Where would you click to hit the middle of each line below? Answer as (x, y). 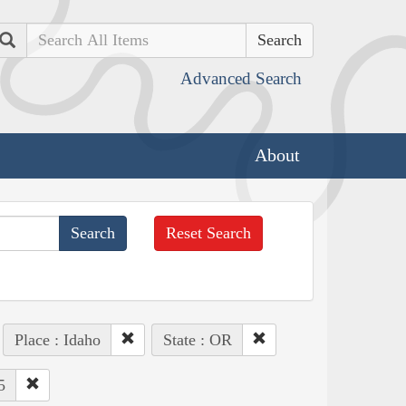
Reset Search (209, 232)
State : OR (197, 339)
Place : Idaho (57, 339)
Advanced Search (241, 78)
